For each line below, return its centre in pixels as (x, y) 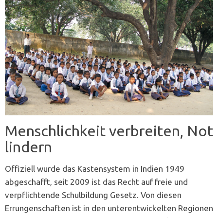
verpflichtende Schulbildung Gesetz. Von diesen (93, 195)
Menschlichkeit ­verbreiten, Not (109, 131)
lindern (28, 147)
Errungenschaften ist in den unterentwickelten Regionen (109, 208)
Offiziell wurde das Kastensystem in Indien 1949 (95, 169)
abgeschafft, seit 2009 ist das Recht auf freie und (96, 182)
